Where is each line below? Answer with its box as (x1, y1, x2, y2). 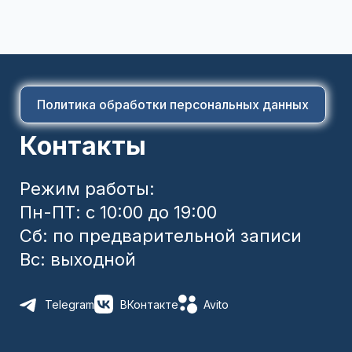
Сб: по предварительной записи (20, 225, 302, 247)
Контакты (20, 130, 146, 162)
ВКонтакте (119, 297, 178, 311)
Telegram (45, 297, 95, 311)
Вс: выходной (20, 249, 136, 270)
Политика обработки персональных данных (37, 97, 309, 113)
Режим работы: (20, 178, 155, 200)
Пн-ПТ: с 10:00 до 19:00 (20, 202, 217, 223)
